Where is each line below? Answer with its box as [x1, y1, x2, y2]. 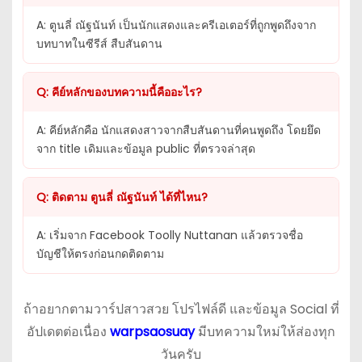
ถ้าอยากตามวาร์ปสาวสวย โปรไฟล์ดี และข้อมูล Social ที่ [23, 300, 339, 319]
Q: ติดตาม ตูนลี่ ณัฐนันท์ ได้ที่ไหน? [36, 189, 208, 206]
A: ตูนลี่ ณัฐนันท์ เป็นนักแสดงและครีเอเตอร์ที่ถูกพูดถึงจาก [36, 17, 316, 34]
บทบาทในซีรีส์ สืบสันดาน [36, 36, 162, 53]
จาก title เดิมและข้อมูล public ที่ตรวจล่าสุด [36, 141, 255, 158]
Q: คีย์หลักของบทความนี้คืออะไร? [36, 84, 202, 101]
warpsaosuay [110, 322, 195, 342]
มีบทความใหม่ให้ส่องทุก [195, 322, 335, 342]
